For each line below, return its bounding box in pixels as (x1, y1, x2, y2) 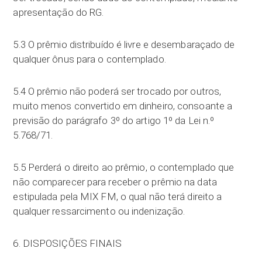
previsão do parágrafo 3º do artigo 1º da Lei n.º (13, 115, 215, 126)
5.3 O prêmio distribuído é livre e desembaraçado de (13, 39, 235, 50)
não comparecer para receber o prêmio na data (13, 176, 217, 188)
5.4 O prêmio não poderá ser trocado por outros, (13, 85, 222, 97)
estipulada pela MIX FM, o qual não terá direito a (13, 191, 222, 202)
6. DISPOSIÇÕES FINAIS (13, 237, 122, 249)
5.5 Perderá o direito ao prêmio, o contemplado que (13, 161, 235, 173)
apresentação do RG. (13, 6, 104, 18)
